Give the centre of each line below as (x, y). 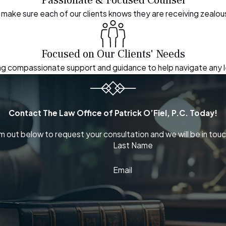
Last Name (133, 145)
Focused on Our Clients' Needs (113, 54)
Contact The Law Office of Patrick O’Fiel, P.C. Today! (113, 112)
